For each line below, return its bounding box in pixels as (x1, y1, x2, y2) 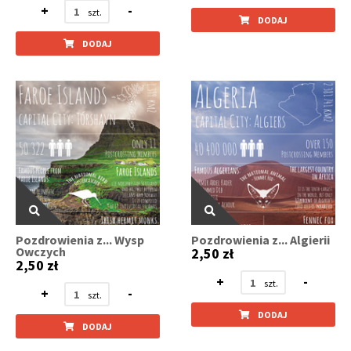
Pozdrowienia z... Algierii (191, 232, 331, 248)
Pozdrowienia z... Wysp (16, 232, 144, 248)
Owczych (16, 244, 66, 259)
